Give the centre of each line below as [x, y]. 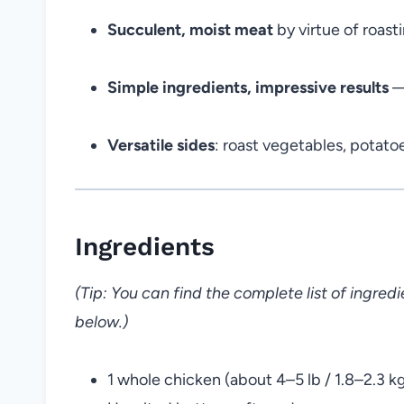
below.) [101, 321]
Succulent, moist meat [190, 29]
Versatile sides [161, 145]
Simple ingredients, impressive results [248, 87]
